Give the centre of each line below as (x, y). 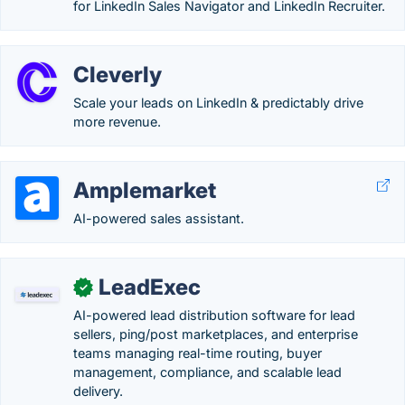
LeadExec (150, 287)
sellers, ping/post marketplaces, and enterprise (216, 334)
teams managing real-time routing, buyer (198, 353)
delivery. (98, 391)
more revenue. (117, 122)
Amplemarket (145, 190)
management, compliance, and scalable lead (207, 372)
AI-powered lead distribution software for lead (214, 315)
